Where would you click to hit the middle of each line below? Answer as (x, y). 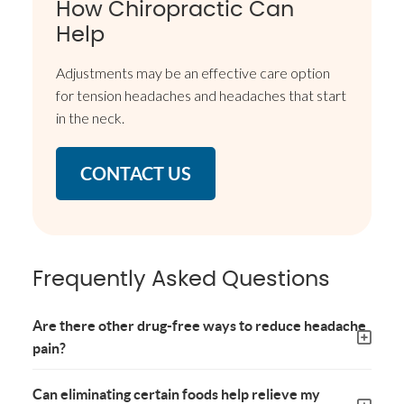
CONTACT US (136, 174)
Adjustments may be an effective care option (193, 73)
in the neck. (91, 118)
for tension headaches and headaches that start (202, 96)
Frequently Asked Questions (182, 280)
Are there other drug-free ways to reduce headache (200, 326)
